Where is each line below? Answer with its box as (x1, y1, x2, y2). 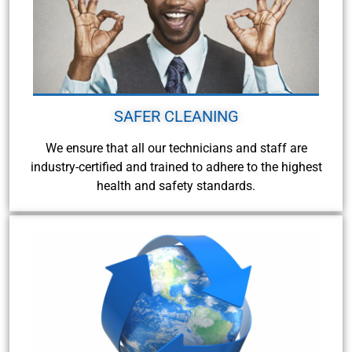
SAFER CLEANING (113, 106, 239, 126)
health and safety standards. (97, 178, 255, 193)
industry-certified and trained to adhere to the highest (30, 159, 322, 174)
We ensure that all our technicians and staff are (45, 140, 307, 156)
